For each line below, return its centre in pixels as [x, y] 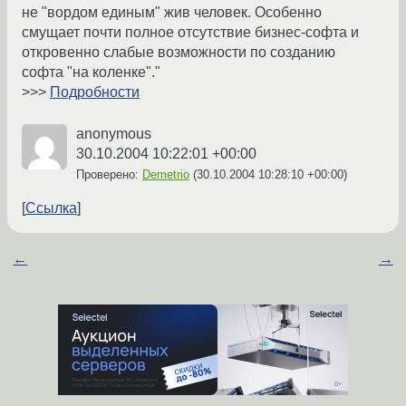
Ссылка [51, 208]
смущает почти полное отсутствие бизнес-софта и [190, 33]
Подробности [95, 92]
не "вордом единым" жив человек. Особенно [172, 13]
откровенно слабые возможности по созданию [179, 53]
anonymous [114, 134]
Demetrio [166, 175]
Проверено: [109, 175]
